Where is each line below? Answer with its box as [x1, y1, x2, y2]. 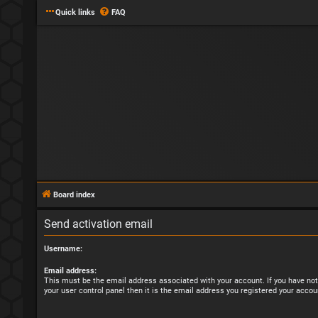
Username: [44, 244, 82, 253]
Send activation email [44, 217, 153, 231]
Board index [53, 190, 95, 199]
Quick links [55, 8, 95, 17]
